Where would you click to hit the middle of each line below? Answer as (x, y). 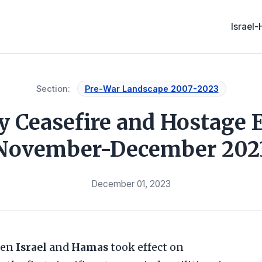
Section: (53, 89)
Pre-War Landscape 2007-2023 (151, 89)
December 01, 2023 (131, 184)
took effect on (146, 247)
